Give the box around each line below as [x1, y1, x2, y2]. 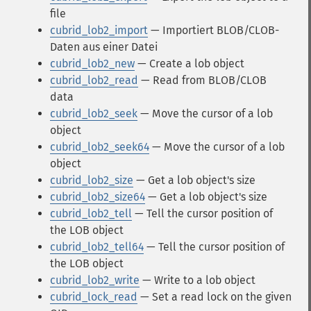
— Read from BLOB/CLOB [138, 74, 267, 87]
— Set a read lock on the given [137, 290, 292, 303]
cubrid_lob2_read [50, 74, 138, 87]
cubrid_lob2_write [50, 274, 140, 287]
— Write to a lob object [140, 274, 255, 287]
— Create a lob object [135, 57, 244, 70]
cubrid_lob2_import [50, 24, 148, 37]
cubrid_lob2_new [50, 57, 135, 70]
